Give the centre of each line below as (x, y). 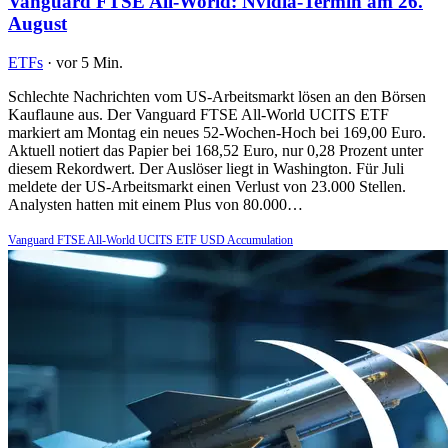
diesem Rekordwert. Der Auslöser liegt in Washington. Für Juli (206, 168)
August (37, 24)
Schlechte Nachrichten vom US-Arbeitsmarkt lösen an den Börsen (217, 96)
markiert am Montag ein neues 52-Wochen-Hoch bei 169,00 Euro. (217, 132)
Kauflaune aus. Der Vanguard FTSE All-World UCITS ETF (198, 114)
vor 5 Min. (89, 62)
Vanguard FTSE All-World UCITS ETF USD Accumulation (150, 239)
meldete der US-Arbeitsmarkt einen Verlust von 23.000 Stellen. (207, 186)
